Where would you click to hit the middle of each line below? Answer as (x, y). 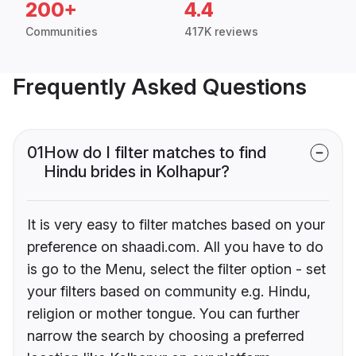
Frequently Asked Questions (160, 87)
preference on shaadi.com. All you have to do (175, 247)
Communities (62, 32)
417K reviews (221, 32)
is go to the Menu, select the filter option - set (176, 269)
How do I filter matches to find (155, 153)
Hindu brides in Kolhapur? (137, 172)
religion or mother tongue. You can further (163, 314)
